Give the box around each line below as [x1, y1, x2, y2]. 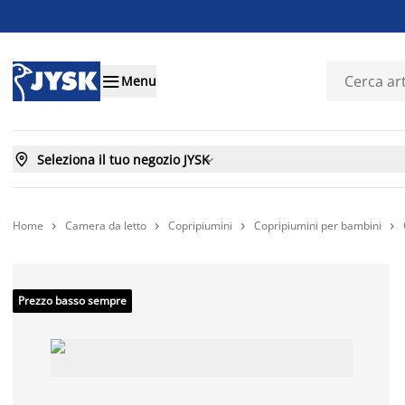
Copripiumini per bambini [254, 218, 381, 233]
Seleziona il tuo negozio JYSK [37, 150, 210, 168]
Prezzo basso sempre [18, 293, 127, 308]
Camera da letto [65, 218, 146, 233]
